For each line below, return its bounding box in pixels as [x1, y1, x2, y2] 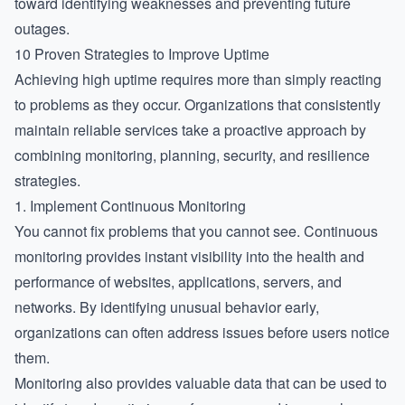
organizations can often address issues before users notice [14, 322, 390, 343]
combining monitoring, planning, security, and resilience [14, 145, 370, 165]
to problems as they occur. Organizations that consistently [14, 94, 381, 115]
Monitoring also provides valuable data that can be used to [14, 372, 387, 393]
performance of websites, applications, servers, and [14, 271, 342, 292]
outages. [14, 18, 70, 39]
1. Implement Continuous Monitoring [14, 195, 246, 216]
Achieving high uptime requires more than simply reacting [14, 69, 381, 89]
